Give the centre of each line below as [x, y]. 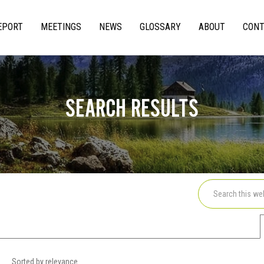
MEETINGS [61, 27]
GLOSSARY [160, 27]
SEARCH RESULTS [132, 105]
